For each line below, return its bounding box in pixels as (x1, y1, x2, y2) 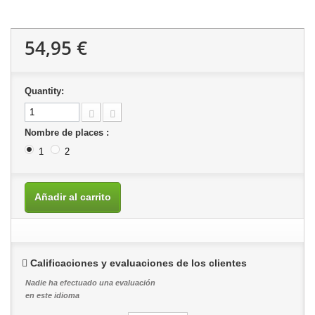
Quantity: (25, 86, 64, 96)
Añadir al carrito (34, 191, 111, 202)
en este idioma (25, 290, 79, 300)
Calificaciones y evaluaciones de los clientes (30, 257, 247, 269)
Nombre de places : (25, 127, 112, 138)
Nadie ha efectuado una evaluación (25, 278, 155, 287)
